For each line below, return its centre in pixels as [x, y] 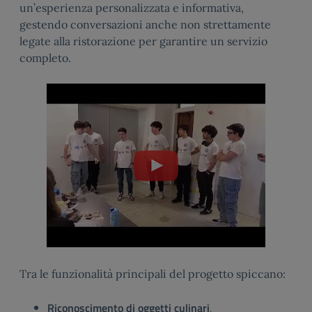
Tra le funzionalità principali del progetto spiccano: [153, 274]
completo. [45, 58]
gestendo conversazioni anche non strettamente [145, 25]
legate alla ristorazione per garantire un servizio [143, 41]
